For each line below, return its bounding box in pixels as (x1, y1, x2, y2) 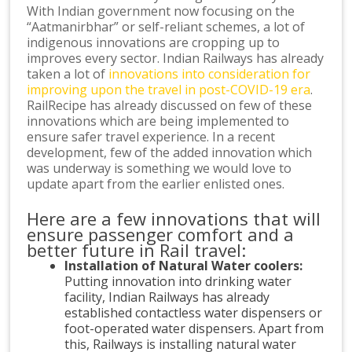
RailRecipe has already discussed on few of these (27, 96, 313, 114)
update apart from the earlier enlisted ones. (27, 174, 285, 192)
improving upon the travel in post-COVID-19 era (27, 80, 311, 98)
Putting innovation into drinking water (64, 272, 292, 290)
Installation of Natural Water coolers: (64, 256, 303, 274)
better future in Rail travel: (27, 237, 247, 262)
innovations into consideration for (108, 64, 311, 82)
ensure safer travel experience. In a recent (27, 127, 276, 145)
